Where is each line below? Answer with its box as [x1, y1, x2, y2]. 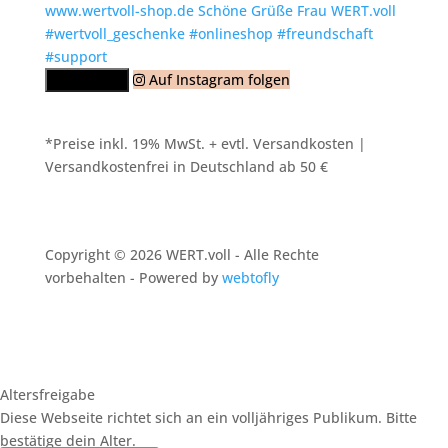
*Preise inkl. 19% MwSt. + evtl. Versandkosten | [44, 133, 366, 153]
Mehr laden [52, 70, 121, 89]
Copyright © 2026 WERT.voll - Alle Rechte [44, 244, 319, 264]
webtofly [221, 267, 279, 287]
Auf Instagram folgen [149, 69, 291, 89]
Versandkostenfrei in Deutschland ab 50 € [44, 156, 328, 176]
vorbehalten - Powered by [44, 267, 222, 287]
